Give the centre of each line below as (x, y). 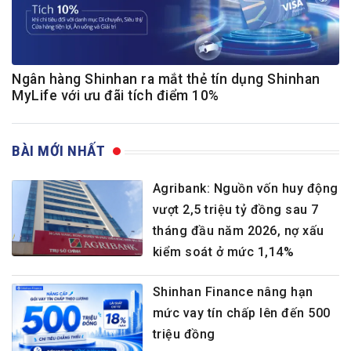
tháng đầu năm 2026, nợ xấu (238, 230)
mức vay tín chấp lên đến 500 (241, 313)
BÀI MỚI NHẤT (58, 150)
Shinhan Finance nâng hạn (233, 291)
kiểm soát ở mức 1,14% (223, 251)
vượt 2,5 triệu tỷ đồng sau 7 (235, 209)
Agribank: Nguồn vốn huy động (245, 188)
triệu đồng (184, 334)
